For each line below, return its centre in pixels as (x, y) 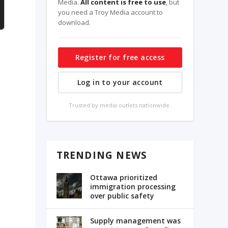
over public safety (122, 196)
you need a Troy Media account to (110, 12)
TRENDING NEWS (102, 155)
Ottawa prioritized (123, 178)
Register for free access (120, 58)
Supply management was (135, 221)
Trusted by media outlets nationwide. (120, 105)
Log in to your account (120, 82)
